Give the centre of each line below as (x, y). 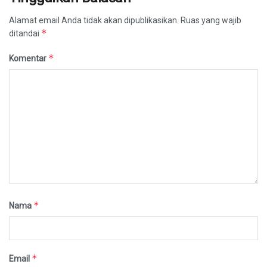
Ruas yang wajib (211, 20)
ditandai (25, 33)
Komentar (29, 58)
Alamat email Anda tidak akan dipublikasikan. (94, 20)
